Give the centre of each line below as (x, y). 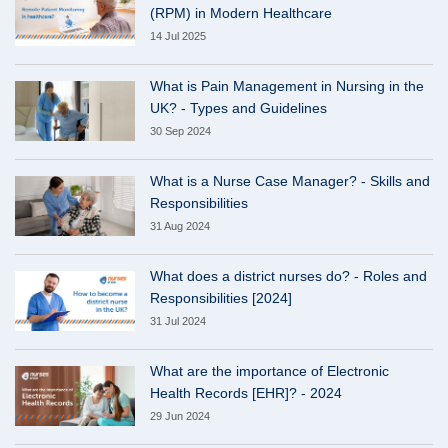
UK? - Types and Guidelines (238, 108)
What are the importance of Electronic (269, 371)
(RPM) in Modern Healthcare (241, 13)
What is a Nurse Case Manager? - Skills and (290, 181)
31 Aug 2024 (180, 226)
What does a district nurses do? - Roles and (288, 276)
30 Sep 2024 (180, 131)
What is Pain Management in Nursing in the (287, 86)
